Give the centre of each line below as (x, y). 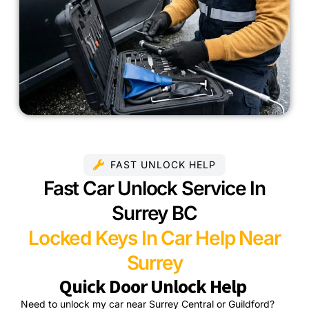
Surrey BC (154, 213)
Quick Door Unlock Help (153, 287)
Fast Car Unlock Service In (154, 189)
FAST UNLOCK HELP (163, 165)
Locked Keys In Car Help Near (154, 238)
